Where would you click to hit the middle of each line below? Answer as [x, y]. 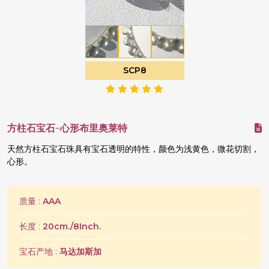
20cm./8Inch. [72, 226]
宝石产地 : [39, 252]
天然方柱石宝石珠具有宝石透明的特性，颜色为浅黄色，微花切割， [133, 149]
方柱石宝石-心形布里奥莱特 [67, 128]
